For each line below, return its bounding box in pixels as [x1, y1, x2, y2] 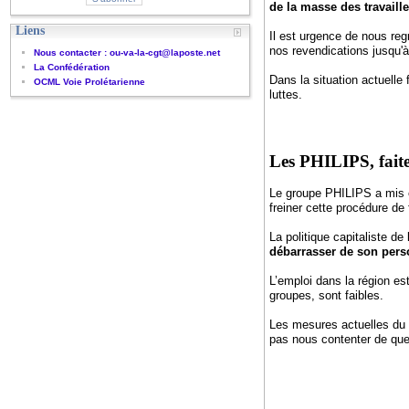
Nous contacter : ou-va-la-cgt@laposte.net [34, 47, 221, 58]
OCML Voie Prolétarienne [34, 77, 146, 87]
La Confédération [34, 62, 110, 72]
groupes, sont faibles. [268, 288, 383, 302]
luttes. [268, 88, 302, 101]
